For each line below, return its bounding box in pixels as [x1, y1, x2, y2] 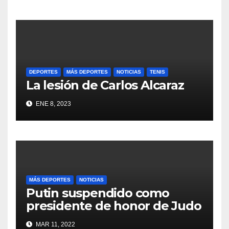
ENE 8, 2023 [34, 100, 71, 108]
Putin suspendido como [26, 186, 169, 201]
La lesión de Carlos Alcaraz [26, 78, 184, 93]
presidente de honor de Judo [26, 198, 201, 214]
